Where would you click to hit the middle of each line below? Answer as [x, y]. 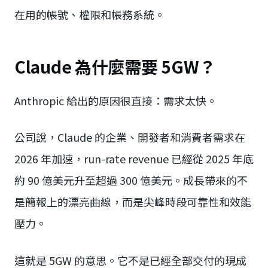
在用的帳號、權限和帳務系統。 [90, 15]
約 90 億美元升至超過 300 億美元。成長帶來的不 [131, 180]
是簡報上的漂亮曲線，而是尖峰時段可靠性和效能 [133, 202]
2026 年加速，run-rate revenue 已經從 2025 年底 [134, 159]
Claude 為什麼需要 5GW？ [115, 67]
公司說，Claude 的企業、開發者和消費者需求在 [130, 137]
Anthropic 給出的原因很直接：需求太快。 [116, 100]
